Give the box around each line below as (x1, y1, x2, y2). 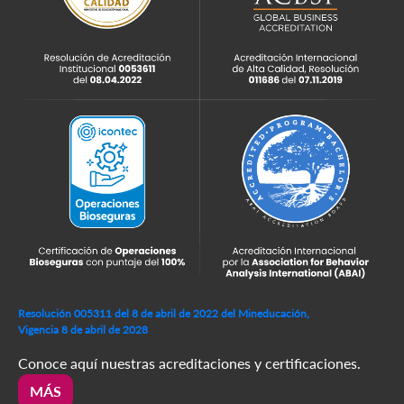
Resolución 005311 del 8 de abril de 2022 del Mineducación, (18, 307, 309, 321)
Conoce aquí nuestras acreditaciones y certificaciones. (18, 354, 361, 372)
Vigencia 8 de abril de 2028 (18, 323, 148, 337)
